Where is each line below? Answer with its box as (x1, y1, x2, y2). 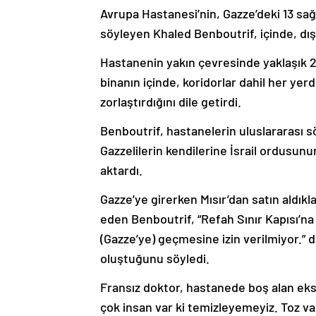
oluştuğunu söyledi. (100, 250, 209, 267)
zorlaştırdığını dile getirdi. (100, 94, 241, 110)
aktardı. (100, 162, 142, 178)
